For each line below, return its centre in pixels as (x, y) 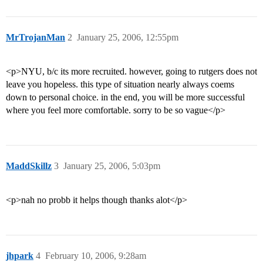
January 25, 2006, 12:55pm (128, 38)
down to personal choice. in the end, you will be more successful (125, 97)
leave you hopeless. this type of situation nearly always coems (120, 85)
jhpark (20, 256)
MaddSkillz (29, 166)
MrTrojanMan (36, 38)
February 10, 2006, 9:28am (96, 256)
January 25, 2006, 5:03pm (112, 166)
